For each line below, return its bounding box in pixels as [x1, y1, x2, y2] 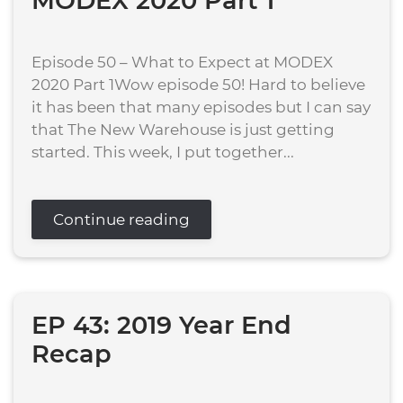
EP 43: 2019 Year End [31, 310, 291, 340]
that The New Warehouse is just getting [31, 121, 335, 139]
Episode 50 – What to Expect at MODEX [31, 53, 333, 71]
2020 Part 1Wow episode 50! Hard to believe [31, 76, 365, 94]
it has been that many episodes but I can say [31, 98, 371, 116]
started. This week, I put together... [31, 143, 294, 161]
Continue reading [53, 210, 190, 228]
